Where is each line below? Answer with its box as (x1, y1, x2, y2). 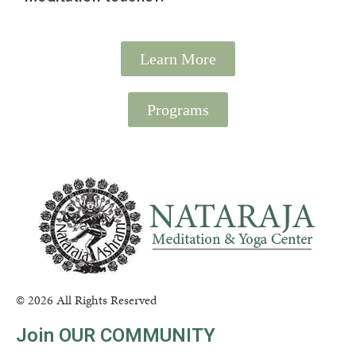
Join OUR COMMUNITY (16, 323, 215, 346)
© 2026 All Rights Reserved (16, 290, 157, 309)
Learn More (140, 49, 216, 68)
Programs (147, 100, 209, 118)
